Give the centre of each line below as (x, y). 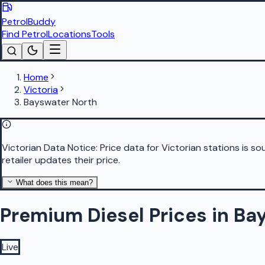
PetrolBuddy (29, 22)
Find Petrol (25, 34)
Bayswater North (60, 102)
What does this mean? (53, 182)
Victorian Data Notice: (50, 148)
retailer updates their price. (61, 160)
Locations (70, 34)
